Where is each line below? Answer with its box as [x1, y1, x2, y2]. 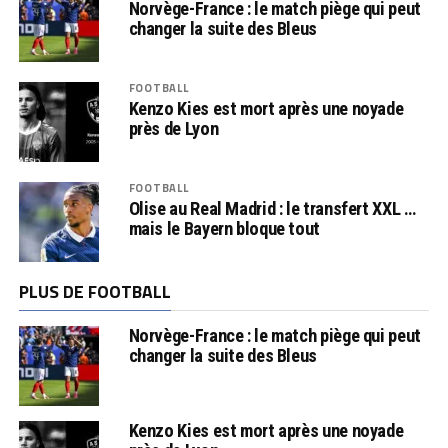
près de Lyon [128, 117, 219, 139]
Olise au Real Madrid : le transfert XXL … [128, 197, 416, 219]
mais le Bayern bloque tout [128, 217, 320, 239]
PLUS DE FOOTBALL [18, 277, 171, 305]
